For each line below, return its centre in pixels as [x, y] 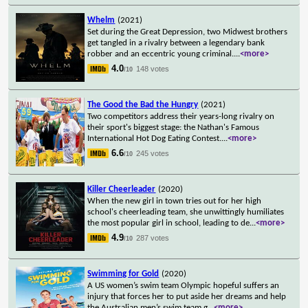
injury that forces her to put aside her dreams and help [187, 296]
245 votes [153, 153]
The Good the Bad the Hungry [143, 104]
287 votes [153, 238]
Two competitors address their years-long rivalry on [181, 116]
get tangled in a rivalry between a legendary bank [176, 43]
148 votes [153, 68]
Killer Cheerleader [122, 189]
